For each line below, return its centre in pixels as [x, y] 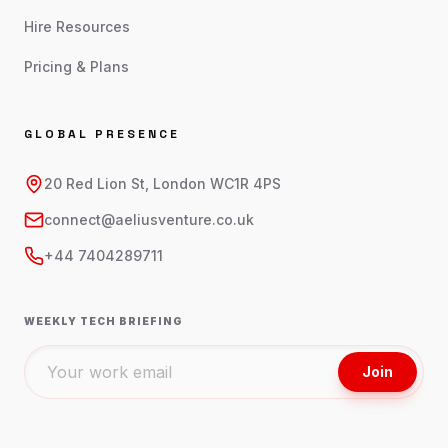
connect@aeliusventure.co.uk [149, 219]
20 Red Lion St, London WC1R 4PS [162, 183]
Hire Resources [77, 26]
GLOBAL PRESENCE [102, 134]
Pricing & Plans [76, 66]
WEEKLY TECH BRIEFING [103, 321]
